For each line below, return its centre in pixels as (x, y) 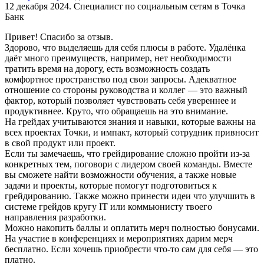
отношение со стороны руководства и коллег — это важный (126, 90)
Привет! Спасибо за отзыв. (59, 37)
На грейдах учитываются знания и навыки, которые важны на (130, 121)
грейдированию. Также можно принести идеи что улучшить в (130, 196)
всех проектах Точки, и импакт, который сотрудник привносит (132, 132)
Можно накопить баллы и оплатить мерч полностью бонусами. (132, 227)
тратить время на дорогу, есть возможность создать (107, 68)
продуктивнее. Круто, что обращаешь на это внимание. (116, 111)
